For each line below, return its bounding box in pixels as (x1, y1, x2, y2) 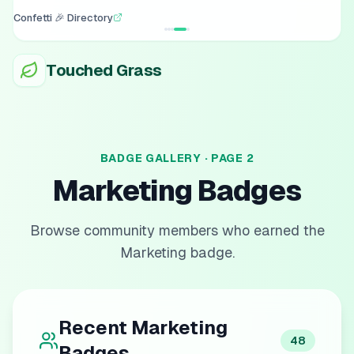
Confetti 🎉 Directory (13, 11, 113, 24)
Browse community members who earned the (29, 222, 325, 239)
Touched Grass (46, 62, 162, 79)
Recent (58, 317, 132, 338)
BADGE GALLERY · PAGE (100, 152, 247, 164)
